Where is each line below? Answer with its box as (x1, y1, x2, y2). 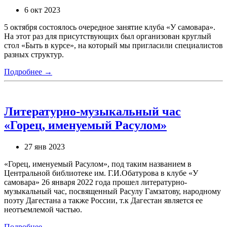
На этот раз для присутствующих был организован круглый (4, 32, 211, 41)
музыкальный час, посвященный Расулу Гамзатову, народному (4, 187, 221, 196)
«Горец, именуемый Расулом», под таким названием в (4, 160, 192, 168)
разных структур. (4, 50, 64, 59)
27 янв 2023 (24, 142, 65, 151)
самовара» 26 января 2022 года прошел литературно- (4, 178, 187, 186)
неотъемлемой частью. (4, 205, 82, 214)
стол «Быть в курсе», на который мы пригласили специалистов (4, 41, 223, 50)
